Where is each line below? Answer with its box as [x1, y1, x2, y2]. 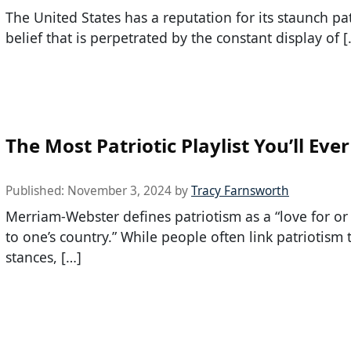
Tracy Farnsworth [191, 183, 289, 200]
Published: [5, 183, 67, 200]
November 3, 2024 [67, 183, 172, 200]
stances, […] [5, 248, 81, 267]
